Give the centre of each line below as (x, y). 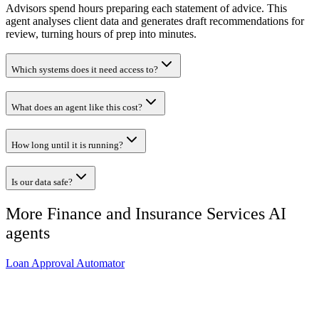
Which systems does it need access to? (85, 70)
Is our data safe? (42, 182)
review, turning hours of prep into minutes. (101, 33)
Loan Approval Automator (65, 263)
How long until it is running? (67, 145)
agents (28, 233)
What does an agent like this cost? (77, 107)
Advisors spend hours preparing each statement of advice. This (146, 8)
